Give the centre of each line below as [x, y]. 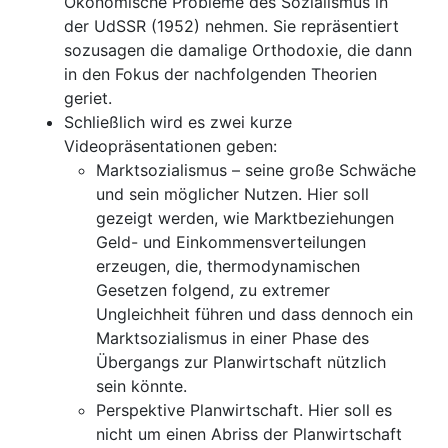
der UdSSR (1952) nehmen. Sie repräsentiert [231, 26]
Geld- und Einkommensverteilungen [231, 242]
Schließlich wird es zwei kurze [178, 122]
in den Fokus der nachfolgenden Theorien [220, 74]
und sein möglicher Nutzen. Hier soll [232, 194]
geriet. [88, 98]
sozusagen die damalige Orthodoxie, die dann [238, 50]
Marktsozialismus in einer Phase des [232, 338]
